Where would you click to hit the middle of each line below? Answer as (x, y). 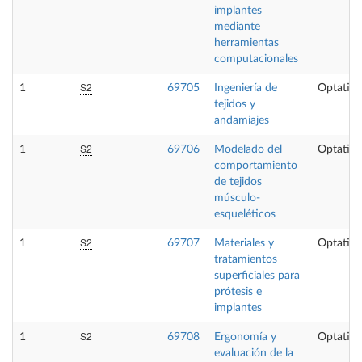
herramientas (246, 42)
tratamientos (246, 259)
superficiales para (257, 275)
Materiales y (244, 243)
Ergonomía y (245, 337)
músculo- (237, 198)
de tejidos (238, 181)
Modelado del (248, 149)
